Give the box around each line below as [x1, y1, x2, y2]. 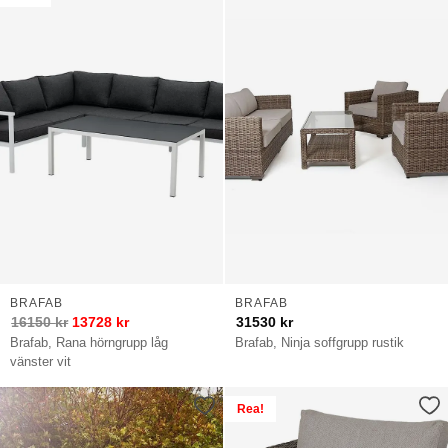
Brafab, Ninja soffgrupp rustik [235, 334, 405, 350]
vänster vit [10, 353, 72, 369]
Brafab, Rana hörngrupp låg [10, 334, 169, 350]
